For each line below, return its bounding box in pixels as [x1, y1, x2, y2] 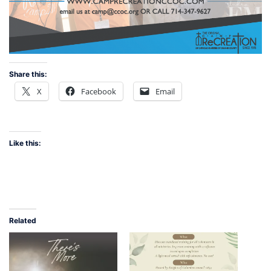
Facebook [81, 86, 116, 97]
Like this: [9, 138, 41, 148]
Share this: [9, 70, 47, 79]
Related [9, 215, 36, 225]
